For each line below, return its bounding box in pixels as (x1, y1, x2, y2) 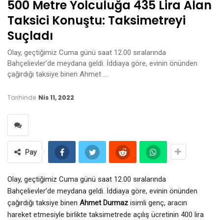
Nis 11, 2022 (38, 93, 74, 102)
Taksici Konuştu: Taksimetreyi (7, 12, 186, 28)
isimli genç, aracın (128, 198, 187, 207)
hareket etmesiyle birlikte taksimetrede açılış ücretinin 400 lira (7, 210, 204, 219)
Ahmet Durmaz (80, 198, 128, 207)
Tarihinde (7, 93, 37, 102)
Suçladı (7, 27, 53, 44)
